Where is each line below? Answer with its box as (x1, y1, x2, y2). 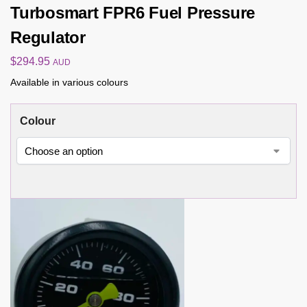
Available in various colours (10, 77, 128, 88)
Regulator (10, 27, 86, 47)
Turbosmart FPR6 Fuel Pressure (10, 3, 256, 22)
